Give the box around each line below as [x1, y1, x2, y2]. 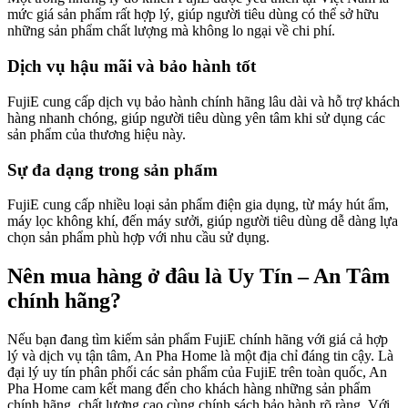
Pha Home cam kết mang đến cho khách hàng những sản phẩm [7, 381, 371, 397]
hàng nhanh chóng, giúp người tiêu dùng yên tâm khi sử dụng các [7, 109, 385, 126]
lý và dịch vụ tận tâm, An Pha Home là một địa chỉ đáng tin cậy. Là [7, 348, 393, 364]
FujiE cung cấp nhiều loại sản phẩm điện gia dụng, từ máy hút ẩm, [7, 197, 389, 213]
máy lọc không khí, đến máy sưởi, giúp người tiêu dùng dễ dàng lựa [7, 213, 398, 229]
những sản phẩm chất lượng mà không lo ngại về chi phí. [7, 23, 335, 39]
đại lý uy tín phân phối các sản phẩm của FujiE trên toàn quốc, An [7, 364, 387, 381]
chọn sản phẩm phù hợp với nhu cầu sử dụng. [7, 229, 270, 246]
